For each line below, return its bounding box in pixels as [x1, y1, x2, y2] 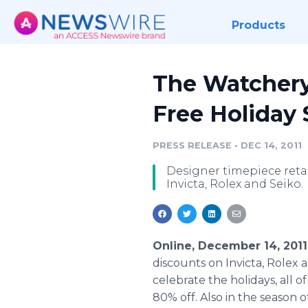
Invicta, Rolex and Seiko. [166, 177, 303, 190]
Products [231, 19, 285, 32]
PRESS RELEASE [153, 140, 232, 151]
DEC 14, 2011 [241, 140, 302, 151]
